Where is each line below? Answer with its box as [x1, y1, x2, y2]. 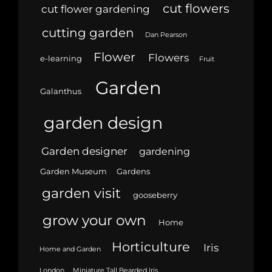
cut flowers [162, 1, 229, 16]
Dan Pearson [144, 31, 187, 39]
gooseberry [133, 190, 178, 200]
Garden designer [41, 144, 127, 157]
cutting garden [41, 25, 134, 41]
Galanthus [39, 87, 81, 97]
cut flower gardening [41, 2, 150, 16]
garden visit [42, 185, 121, 201]
